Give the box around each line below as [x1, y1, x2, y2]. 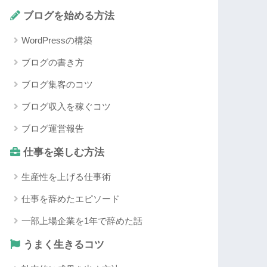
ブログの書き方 [21, 57, 85, 68]
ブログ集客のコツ [21, 79, 94, 90]
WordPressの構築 [21, 35, 93, 46]
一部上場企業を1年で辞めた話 [21, 216, 143, 226]
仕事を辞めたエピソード [21, 194, 120, 204]
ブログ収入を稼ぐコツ [21, 101, 111, 112]
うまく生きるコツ [20, 239, 105, 251]
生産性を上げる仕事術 [21, 172, 111, 182]
